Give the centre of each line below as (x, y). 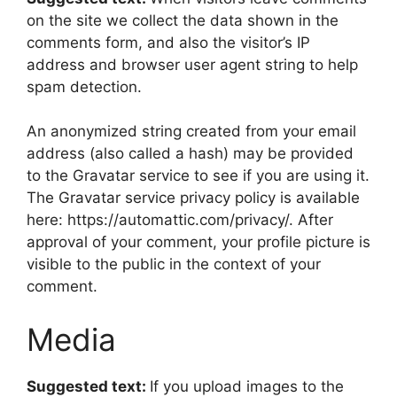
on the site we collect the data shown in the (183, 20)
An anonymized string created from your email (191, 131)
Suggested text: (88, 386)
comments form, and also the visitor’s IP (168, 42)
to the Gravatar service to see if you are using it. (198, 175)
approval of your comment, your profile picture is (198, 242)
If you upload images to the (247, 386)
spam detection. (84, 86)
